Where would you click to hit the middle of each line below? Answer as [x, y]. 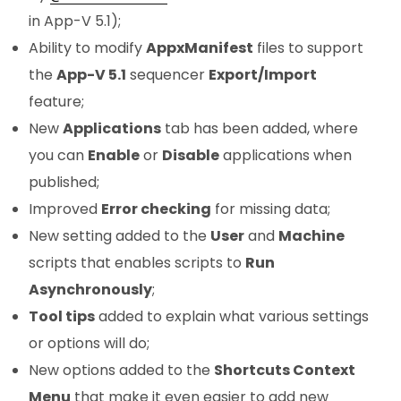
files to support [308, 48]
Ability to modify [87, 48]
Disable [191, 156]
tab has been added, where [260, 129]
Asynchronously [90, 290]
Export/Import [263, 75]
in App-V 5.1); [75, 21]
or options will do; [89, 344]
